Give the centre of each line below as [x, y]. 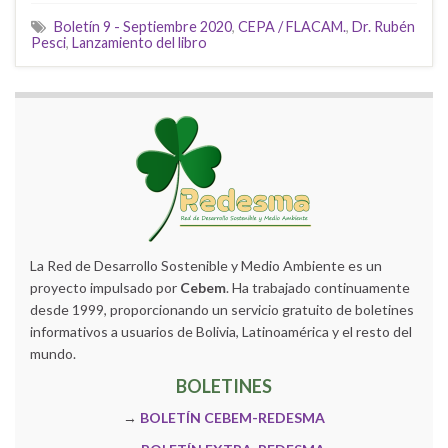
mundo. [53, 354]
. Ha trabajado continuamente [318, 288]
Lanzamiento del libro [139, 43]
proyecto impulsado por [105, 288]
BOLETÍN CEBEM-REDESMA [232, 418]
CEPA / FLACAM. [292, 27]
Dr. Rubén [383, 27]
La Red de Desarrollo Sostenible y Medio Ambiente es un [206, 266]
